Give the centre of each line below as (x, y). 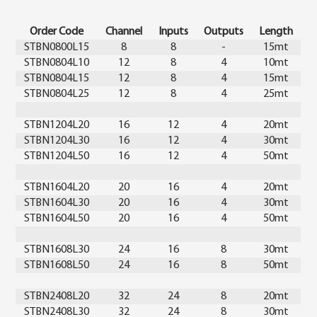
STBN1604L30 (57, 203)
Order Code (57, 31)
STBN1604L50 (57, 218)
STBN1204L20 (57, 125)
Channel (124, 31)
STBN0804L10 (57, 63)
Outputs (223, 31)
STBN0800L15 (57, 47)
